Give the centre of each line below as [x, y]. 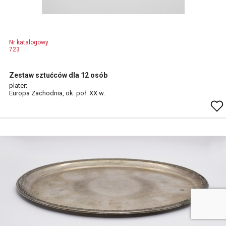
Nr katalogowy [29, 42]
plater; [18, 86]
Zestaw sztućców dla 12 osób [58, 75]
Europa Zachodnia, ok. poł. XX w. [57, 93]
